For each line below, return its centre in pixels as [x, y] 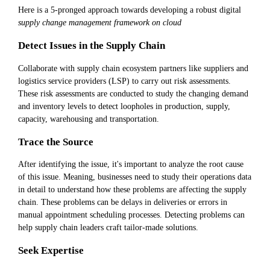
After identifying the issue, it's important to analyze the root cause [131, 164]
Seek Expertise [51, 251]
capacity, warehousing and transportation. [89, 118]
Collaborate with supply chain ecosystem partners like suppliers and [133, 68]
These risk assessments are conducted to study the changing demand [133, 93]
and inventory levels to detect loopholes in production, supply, [124, 106]
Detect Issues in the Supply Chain [92, 45]
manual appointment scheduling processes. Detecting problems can [131, 215]
